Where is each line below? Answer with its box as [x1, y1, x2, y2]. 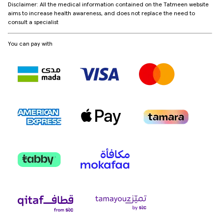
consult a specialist [8, 19, 58, 26]
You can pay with [8, 41, 53, 48]
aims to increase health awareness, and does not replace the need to [8, 10, 195, 17]
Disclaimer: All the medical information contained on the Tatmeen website [8, 1, 209, 8]
